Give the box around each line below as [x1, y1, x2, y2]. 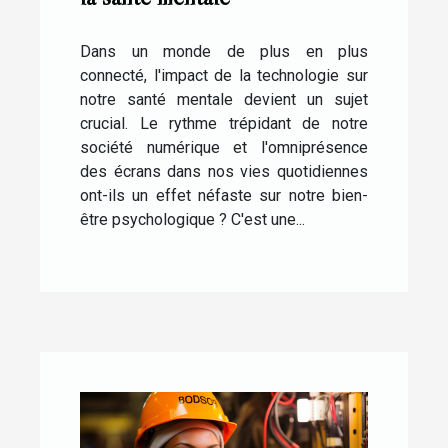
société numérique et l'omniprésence [80, 137, 368, 157]
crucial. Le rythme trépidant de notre [80, 113, 368, 133]
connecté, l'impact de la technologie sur [80, 65, 368, 85]
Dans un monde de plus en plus [80, 41, 368, 61]
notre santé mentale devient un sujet [80, 89, 368, 109]
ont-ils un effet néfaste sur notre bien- [80, 185, 368, 205]
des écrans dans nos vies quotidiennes [80, 161, 368, 181]
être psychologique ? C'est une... [80, 209, 305, 229]
